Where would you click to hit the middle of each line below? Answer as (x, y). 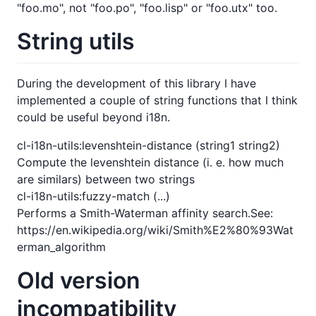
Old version (79, 280)
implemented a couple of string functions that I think (157, 100)
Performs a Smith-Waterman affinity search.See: (145, 213)
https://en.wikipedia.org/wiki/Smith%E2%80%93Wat (155, 230)
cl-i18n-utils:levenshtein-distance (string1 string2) (148, 145)
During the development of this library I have (136, 83)
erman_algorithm (61, 247)
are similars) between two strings (106, 179)
